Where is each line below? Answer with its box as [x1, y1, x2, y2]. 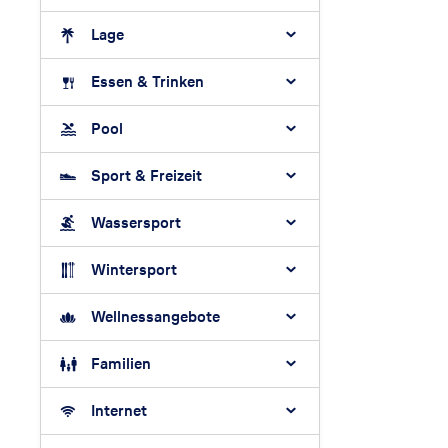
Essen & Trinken [91, 70, 204, 92]
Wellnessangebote [91, 305, 220, 327]
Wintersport [91, 258, 177, 280]
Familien [91, 352, 151, 374]
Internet [91, 399, 147, 421]
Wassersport [91, 211, 181, 233]
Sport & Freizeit [91, 164, 202, 186]
